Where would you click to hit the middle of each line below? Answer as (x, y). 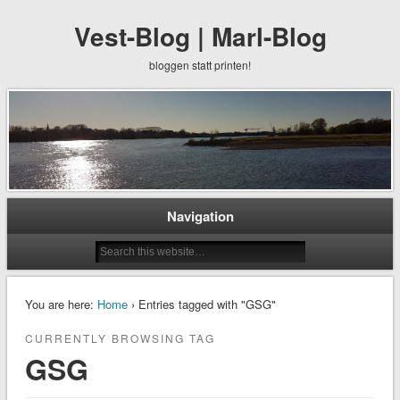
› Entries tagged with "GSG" (201, 304)
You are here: (59, 304)
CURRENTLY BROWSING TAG (120, 337)
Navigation (200, 216)
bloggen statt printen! (200, 65)
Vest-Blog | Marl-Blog (200, 36)
